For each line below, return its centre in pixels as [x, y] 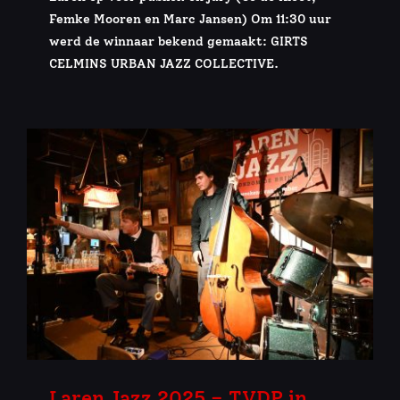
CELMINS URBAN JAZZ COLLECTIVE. [166, 64]
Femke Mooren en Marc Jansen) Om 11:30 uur [190, 19]
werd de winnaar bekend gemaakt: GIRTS [179, 42]
